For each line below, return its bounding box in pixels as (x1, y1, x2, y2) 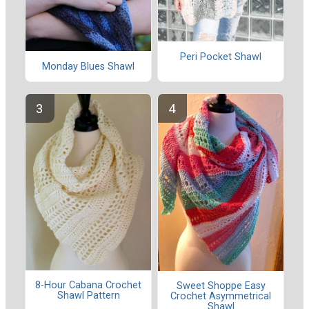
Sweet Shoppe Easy (176, 280, 266, 292)
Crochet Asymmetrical (170, 290, 271, 303)
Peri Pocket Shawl (180, 50, 261, 63)
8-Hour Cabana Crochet (35, 279, 141, 292)
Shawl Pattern (57, 290, 120, 302)
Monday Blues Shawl (42, 60, 134, 72)
